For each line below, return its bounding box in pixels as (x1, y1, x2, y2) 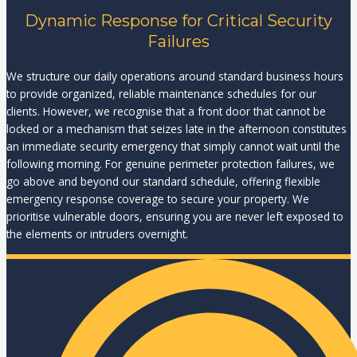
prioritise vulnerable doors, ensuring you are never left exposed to (6, 209, 343, 225)
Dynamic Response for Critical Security (25, 11, 332, 31)
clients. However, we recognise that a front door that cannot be (6, 104, 326, 120)
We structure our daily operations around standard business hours (6, 69, 343, 84)
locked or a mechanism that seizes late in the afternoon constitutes (6, 121, 347, 137)
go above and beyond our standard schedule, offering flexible (6, 174, 320, 190)
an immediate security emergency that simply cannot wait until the (6, 139, 340, 155)
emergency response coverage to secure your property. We (6, 191, 309, 207)
